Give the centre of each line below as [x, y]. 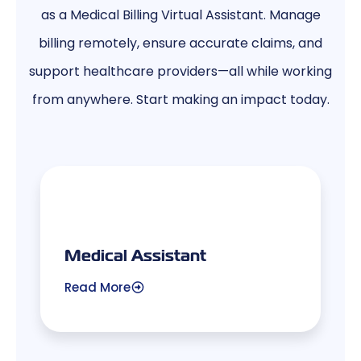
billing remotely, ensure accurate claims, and [180, 43]
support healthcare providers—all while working [180, 71]
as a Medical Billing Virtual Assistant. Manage [180, 15]
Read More [98, 287]
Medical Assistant [135, 254]
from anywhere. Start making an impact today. [180, 99]
